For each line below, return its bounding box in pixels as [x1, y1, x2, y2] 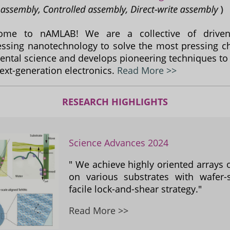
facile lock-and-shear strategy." [69, 183, 202, 195]
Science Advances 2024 [69, 137, 168, 149]
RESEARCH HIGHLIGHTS [62, 95, 168, 108]
